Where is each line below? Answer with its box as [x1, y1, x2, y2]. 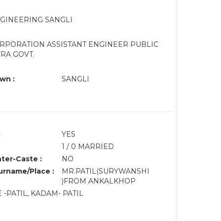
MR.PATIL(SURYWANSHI [61, 167, 149, 176]
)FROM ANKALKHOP [61, 177, 138, 185]
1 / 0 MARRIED [61, 142, 114, 151]
